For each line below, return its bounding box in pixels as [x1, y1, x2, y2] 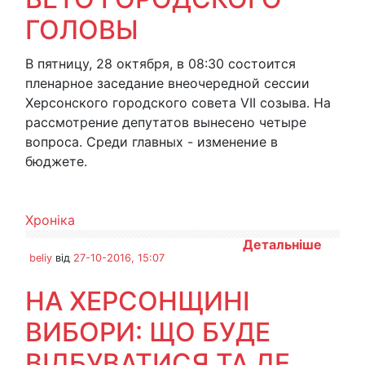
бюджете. [25, 153, 87, 169]
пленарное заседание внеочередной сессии [25, 75, 310, 91]
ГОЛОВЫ [25, 14, 139, 46]
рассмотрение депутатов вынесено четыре [25, 114, 306, 130]
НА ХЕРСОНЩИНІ [25, 285, 250, 317]
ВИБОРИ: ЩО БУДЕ [25, 316, 270, 348]
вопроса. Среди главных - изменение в [25, 134, 278, 150]
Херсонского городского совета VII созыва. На [25, 95, 331, 111]
